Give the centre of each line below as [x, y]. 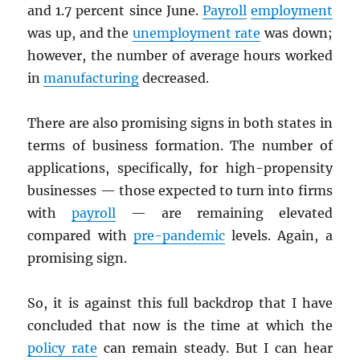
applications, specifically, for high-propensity [180, 168]
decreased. [174, 78]
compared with [80, 236]
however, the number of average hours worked [180, 56]
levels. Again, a [278, 236]
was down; [297, 33]
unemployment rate [196, 33]
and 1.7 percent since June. [115, 11]
